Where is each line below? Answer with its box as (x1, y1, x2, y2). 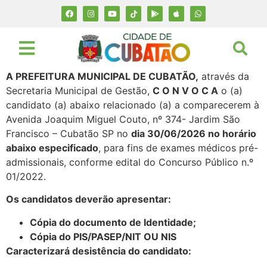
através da (198, 70, 249, 82)
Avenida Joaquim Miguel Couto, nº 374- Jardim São (6, 113, 240, 125)
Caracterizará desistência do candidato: (6, 244, 191, 257)
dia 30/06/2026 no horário (131, 127, 256, 139)
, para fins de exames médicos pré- (98, 141, 258, 154)
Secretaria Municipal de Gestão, (6, 84, 153, 97)
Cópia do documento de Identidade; (30, 216, 196, 228)
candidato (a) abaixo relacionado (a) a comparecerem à (6, 98, 259, 111)
